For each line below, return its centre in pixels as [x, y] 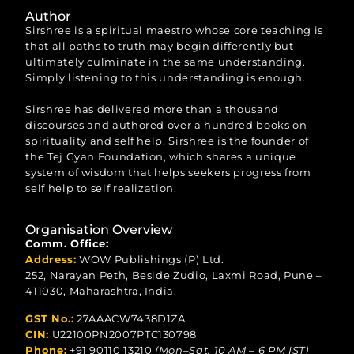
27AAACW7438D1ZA [130, 318]
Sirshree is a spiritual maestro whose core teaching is [174, 30]
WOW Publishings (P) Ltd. [150, 260]
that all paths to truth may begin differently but [160, 46]
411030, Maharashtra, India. [101, 292]
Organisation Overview [99, 230]
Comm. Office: [67, 244]
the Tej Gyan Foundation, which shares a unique [161, 156]
